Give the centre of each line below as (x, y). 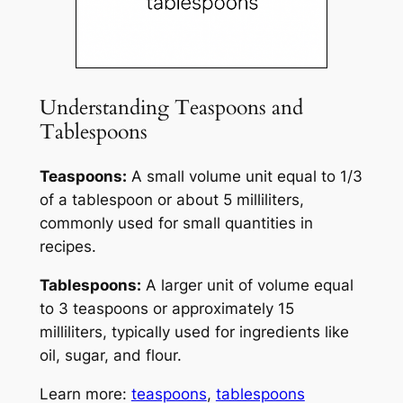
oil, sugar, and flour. (110, 355)
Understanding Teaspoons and (171, 107)
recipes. (67, 247)
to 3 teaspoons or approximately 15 (166, 309)
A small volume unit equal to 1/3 (244, 177)
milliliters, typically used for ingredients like (194, 332)
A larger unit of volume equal (247, 285)
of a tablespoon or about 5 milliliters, (171, 200)
